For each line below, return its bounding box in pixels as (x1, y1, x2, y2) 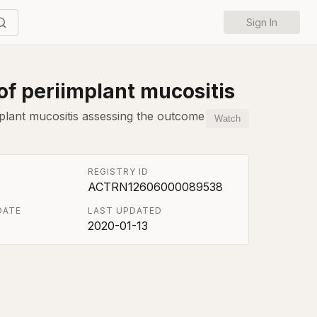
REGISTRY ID (88, 166, 149, 177)
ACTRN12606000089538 (88, 180, 224, 194)
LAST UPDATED (88, 205, 162, 216)
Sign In (246, 16, 277, 28)
